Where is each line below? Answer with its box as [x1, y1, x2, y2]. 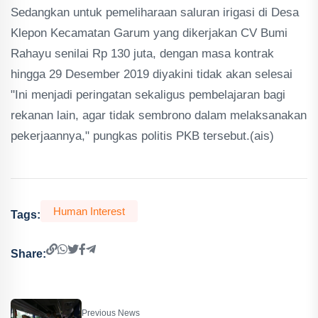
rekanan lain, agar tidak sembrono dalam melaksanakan [11, 109, 307, 122]
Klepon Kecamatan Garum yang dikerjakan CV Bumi [11, 26, 287, 40]
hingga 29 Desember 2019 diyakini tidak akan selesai [11, 67, 292, 81]
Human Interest [53, 205, 125, 217]
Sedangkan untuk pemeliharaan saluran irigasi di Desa [11, 6, 299, 19]
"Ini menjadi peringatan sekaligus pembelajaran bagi [11, 88, 285, 102]
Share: [11, 247, 46, 260]
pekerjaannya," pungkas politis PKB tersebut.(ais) [11, 129, 274, 143]
